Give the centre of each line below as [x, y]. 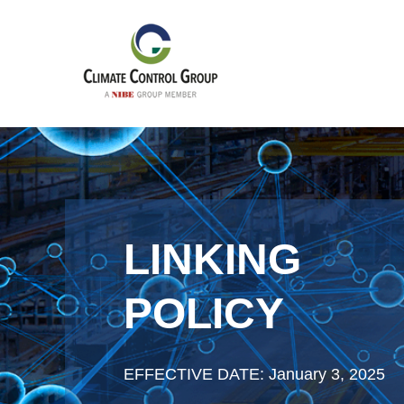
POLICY [204, 313]
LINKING [212, 259]
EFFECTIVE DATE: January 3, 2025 [254, 374]
